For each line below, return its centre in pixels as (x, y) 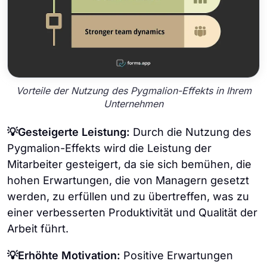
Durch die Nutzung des (191, 132)
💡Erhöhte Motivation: (64, 255)
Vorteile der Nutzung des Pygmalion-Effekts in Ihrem (133, 91)
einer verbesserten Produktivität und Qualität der (132, 212)
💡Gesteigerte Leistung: (69, 132)
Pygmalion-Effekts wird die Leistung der (109, 148)
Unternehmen (133, 104)
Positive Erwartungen (177, 255)
